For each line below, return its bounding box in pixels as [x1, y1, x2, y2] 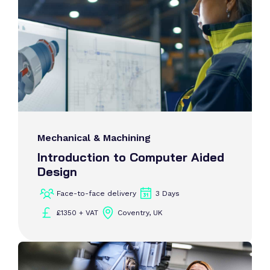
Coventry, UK [118, 209, 163, 217]
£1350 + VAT [57, 209, 98, 217]
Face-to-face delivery [57, 189, 136, 198]
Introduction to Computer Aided [37, 149, 224, 165]
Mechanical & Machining [37, 132, 151, 143]
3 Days [155, 189, 180, 198]
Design [37, 164, 77, 179]
